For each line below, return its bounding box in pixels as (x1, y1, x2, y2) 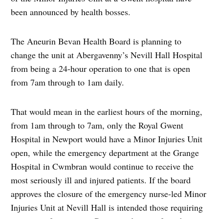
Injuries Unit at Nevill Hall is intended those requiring (11, 201, 203, 213)
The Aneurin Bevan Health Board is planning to (11, 35, 182, 47)
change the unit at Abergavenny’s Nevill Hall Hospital (11, 48, 203, 61)
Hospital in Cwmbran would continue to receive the (11, 160, 194, 172)
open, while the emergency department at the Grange (11, 146, 199, 158)
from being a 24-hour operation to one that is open (11, 62, 191, 74)
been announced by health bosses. (11, 5, 131, 18)
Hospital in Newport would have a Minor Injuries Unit (11, 132, 203, 145)
